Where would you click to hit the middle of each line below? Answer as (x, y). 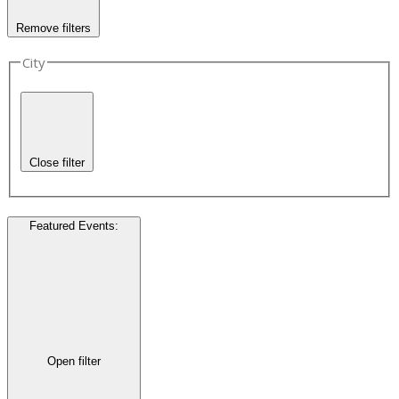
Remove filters (53, 28)
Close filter (57, 162)
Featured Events (72, 226)
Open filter (74, 362)
